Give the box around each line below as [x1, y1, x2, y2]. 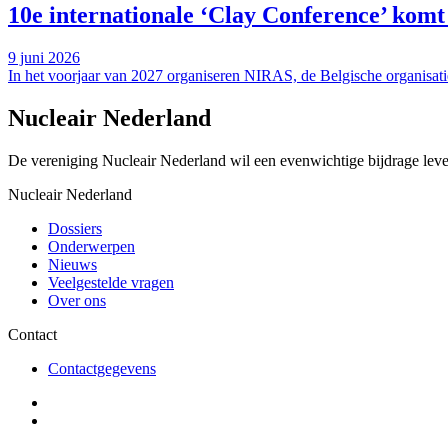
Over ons [48, 291, 106, 309]
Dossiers [48, 219, 102, 237]
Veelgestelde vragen [48, 273, 174, 291]
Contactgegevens [48, 359, 156, 377]
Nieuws [48, 255, 97, 273]
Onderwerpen [48, 237, 135, 255]
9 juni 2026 [8, 48, 80, 66]
